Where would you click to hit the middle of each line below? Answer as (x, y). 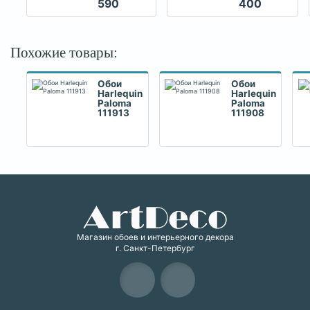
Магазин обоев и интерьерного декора (155, 237)
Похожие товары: (64, 53)
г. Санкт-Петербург (155, 248)
